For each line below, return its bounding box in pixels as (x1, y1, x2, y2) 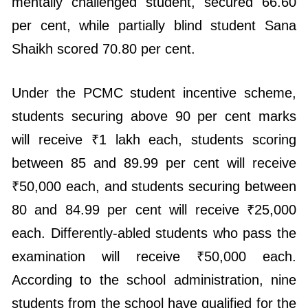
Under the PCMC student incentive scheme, (12, 36, 296, 52)
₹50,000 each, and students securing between (12, 130, 296, 146)
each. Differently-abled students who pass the (12, 177, 296, 192)
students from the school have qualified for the (12, 247, 296, 263)
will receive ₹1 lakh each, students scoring (12, 83, 296, 99)
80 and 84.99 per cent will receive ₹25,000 (12, 153, 296, 169)
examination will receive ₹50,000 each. (12, 200, 296, 216)
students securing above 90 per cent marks (12, 60, 296, 76)
